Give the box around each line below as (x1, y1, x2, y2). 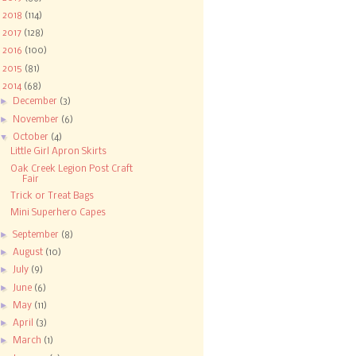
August (13, 248, 46, 258)
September (13, 230, 62, 240)
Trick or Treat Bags (10, 191, 95, 201)
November (13, 114, 62, 125)
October (13, 132, 52, 142)
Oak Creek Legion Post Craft (10, 164, 133, 174)
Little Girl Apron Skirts (10, 147, 107, 157)
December (13, 97, 60, 107)
